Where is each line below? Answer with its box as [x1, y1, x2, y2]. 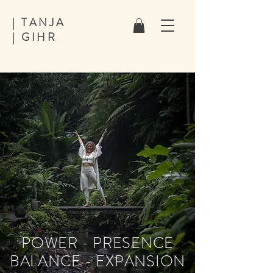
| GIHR [12, 29, 57, 45]
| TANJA [12, 15, 66, 30]
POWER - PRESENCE [21, 232, 174, 254]
